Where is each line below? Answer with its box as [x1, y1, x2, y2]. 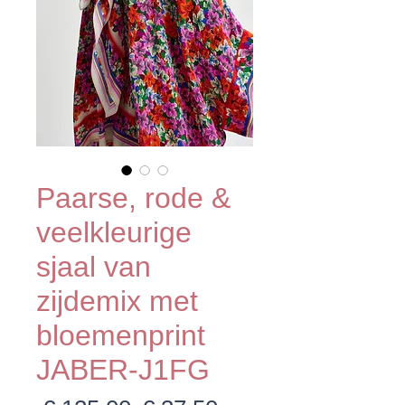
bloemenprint [36, 319, 205, 352]
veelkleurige [36, 216, 192, 249]
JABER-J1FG [36, 353, 210, 386]
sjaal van [36, 250, 151, 283]
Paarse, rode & [36, 182, 231, 214]
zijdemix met [36, 285, 198, 317]
